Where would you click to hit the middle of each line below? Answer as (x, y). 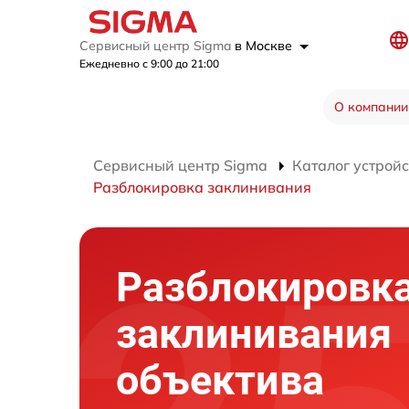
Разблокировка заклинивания (202, 188)
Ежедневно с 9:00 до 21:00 (149, 64)
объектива (220, 381)
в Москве (265, 46)
